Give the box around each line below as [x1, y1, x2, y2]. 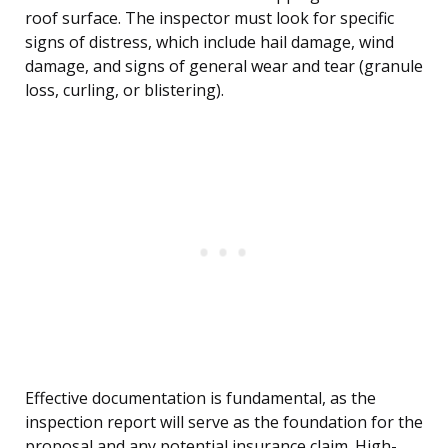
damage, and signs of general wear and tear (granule [25, 55, 423, 78]
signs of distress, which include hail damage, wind [25, 31, 394, 54]
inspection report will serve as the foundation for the [25, 411, 423, 434]
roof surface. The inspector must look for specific [25, 7, 394, 30]
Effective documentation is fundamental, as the [25, 387, 376, 410]
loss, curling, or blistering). [25, 79, 224, 102]
